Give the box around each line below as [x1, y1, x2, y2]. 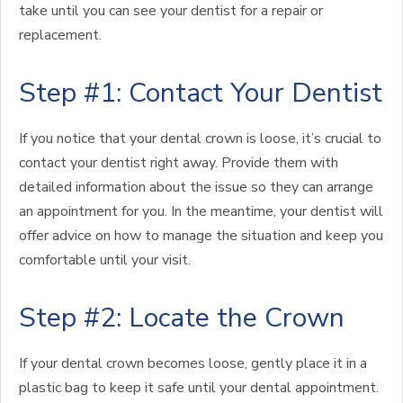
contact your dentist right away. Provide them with [19, 153, 338, 173]
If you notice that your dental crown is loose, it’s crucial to [19, 129, 381, 148]
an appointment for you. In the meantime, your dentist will [19, 201, 383, 221]
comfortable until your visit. [19, 250, 191, 270]
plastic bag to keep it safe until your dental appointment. [19, 378, 379, 398]
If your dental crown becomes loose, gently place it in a [19, 354, 367, 373]
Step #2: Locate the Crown [19, 300, 345, 336]
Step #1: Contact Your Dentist [19, 75, 382, 112]
